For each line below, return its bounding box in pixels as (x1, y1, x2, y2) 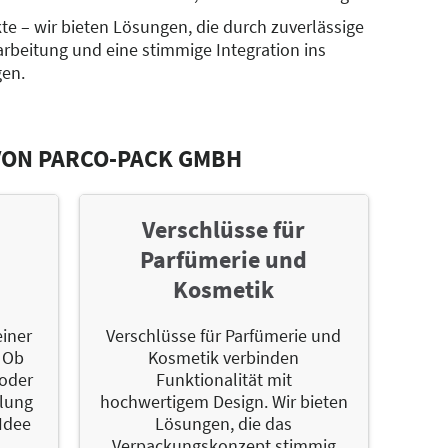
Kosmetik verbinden (148, 345, 300, 369)
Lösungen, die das (155, 411, 293, 435)
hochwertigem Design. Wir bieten (99, 389, 348, 413)
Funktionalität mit (155, 367, 292, 391)
